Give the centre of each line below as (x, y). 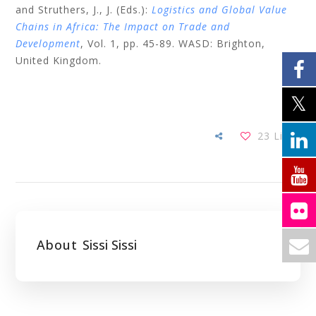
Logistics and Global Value (218, 10)
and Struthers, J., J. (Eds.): (82, 10)
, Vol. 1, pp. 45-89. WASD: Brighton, (173, 43)
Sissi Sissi (110, 245)
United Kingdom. (59, 60)
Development (48, 43)
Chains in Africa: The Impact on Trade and (123, 26)
